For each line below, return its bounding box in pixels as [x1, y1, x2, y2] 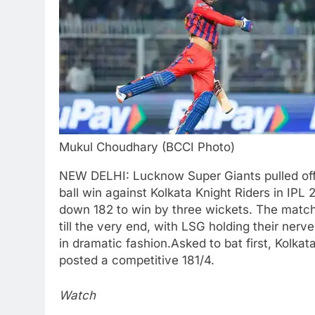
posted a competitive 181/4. [59, 253, 214, 267]
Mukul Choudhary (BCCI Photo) [59, 140, 235, 154]
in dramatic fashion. [59, 236, 171, 250]
